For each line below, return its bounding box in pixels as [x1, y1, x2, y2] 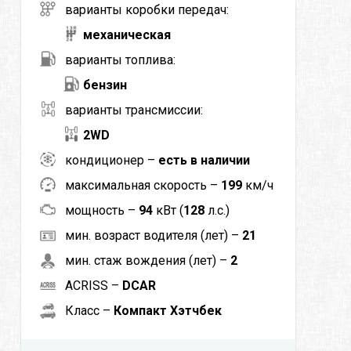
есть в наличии [157, 152, 250, 168]
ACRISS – [64, 277, 122, 293]
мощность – [64, 202, 139, 218]
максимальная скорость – [64, 177, 221, 193]
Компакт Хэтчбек [113, 302, 222, 318]
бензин [82, 77, 127, 92]
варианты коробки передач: [64, 2, 229, 17]
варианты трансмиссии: [64, 102, 203, 118]
